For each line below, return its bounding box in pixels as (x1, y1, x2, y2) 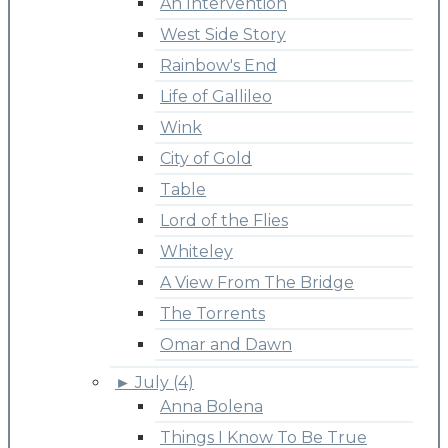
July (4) (135, 372, 194, 392)
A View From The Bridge (160, 272, 354, 292)
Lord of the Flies (160, 210, 288, 230)
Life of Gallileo (160, 86, 272, 106)
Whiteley (160, 241, 233, 261)
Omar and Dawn (160, 334, 292, 354)
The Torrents (160, 303, 265, 323)
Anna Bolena (160, 396, 263, 416)
